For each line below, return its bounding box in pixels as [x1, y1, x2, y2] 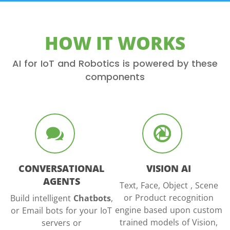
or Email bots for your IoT [11, 205, 112, 217]
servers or [41, 217, 82, 229]
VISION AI [146, 162, 191, 175]
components [85, 70, 145, 84]
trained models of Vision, [120, 217, 218, 228]
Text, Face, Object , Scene [119, 180, 218, 191]
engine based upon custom [115, 204, 222, 216]
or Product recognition [124, 192, 214, 204]
